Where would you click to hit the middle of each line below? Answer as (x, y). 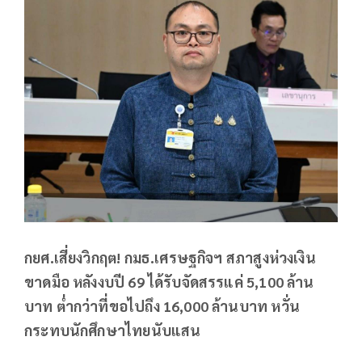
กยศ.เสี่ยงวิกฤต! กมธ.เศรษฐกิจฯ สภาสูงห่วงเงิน (170, 257)
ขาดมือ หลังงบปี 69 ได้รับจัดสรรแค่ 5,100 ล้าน (169, 281)
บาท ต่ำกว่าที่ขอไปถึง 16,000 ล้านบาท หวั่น (162, 305)
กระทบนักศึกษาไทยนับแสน (113, 330)
